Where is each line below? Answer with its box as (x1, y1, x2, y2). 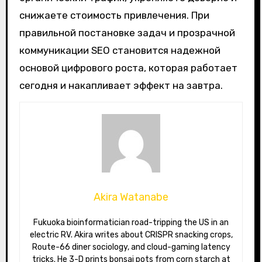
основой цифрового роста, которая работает (19, 62, 237, 74)
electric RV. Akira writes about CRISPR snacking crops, (29, 230, 233, 240)
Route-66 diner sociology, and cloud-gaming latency (32, 242, 230, 253)
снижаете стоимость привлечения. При (19, 9, 209, 22)
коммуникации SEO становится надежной (19, 44, 220, 57)
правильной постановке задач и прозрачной (19, 27, 235, 39)
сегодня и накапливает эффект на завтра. (19, 80, 223, 92)
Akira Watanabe (94, 191, 168, 204)
